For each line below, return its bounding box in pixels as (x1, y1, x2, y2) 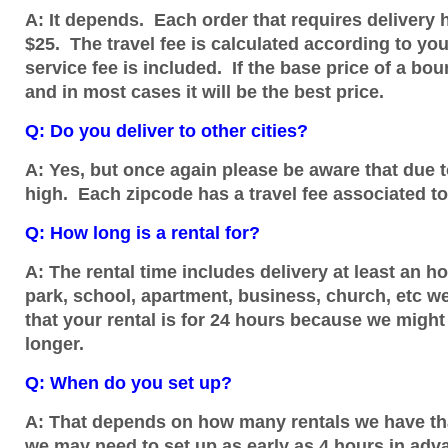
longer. (25, 334, 89, 354)
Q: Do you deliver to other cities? (25, 121, 308, 141)
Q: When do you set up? (25, 373, 232, 393)
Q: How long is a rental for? (25, 223, 260, 243)
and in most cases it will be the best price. (25, 82, 389, 102)
